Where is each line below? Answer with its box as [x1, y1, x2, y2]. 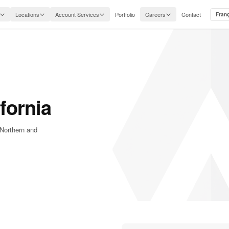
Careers [145, 10, 166, 18]
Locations [15, 10, 39, 18]
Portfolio [114, 10, 135, 18]
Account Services [55, 10, 99, 18]
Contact [181, 10, 201, 18]
